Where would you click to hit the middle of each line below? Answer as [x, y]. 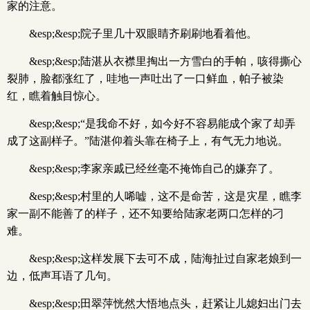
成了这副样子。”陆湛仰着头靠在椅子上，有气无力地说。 [148, 141]
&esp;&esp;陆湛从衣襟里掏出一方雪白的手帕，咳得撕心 [165, 61]
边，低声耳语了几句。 [62, 276]
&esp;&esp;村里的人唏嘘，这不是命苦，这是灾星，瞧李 [165, 196]
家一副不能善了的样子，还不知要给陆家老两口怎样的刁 [145, 213]
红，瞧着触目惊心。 [57, 96]
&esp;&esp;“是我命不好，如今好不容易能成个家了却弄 [162, 124]
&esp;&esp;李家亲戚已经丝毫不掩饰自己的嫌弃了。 [154, 168]
